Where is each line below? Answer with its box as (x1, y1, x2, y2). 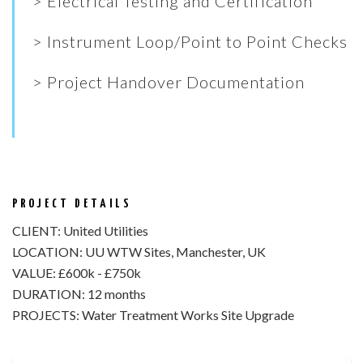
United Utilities (61, 222, 148, 238)
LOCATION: (12, 243, 83, 259)
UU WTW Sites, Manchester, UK (83, 243, 266, 259)
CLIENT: (12, 222, 61, 238)
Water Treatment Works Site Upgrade (79, 306, 294, 322)
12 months (85, 285, 146, 301)
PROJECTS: (12, 306, 79, 322)
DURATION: (12, 285, 85, 301)
